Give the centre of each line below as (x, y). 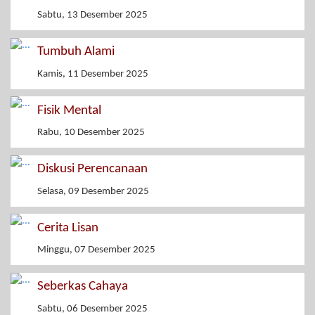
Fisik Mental (69, 110)
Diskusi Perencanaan (92, 169)
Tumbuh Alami (76, 52)
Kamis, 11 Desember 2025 (93, 74)
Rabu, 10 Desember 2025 (91, 133)
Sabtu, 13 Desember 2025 (92, 15)
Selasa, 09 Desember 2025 (93, 191)
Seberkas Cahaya (83, 287)
